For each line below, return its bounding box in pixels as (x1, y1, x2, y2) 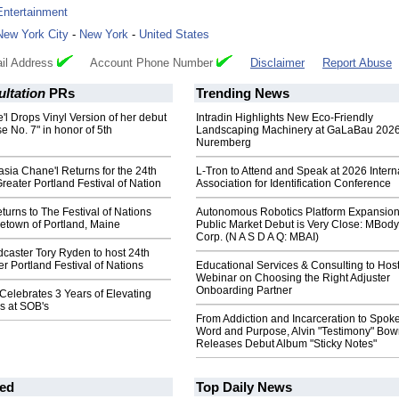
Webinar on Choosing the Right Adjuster (196, 272, 390, 285)
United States (139, 28, 209, 42)
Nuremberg (196, 136, 251, 150)
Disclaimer (250, 56, 305, 70)
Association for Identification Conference (196, 177, 391, 191)
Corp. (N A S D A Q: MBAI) (196, 231, 319, 244)
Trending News (196, 85, 289, 102)
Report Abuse (322, 56, 392, 70)
